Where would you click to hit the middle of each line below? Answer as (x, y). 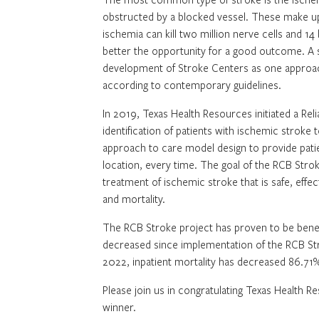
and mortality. (134, 199)
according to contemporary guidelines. (192, 85)
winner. (119, 307)
